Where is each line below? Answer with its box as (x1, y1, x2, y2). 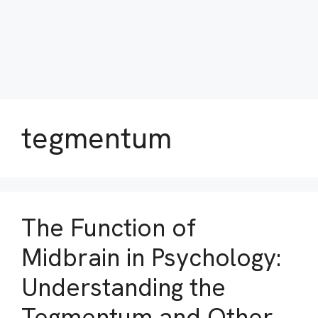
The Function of (21, 212, 196, 244)
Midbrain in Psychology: (21, 241, 281, 274)
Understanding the (21, 271, 226, 304)
